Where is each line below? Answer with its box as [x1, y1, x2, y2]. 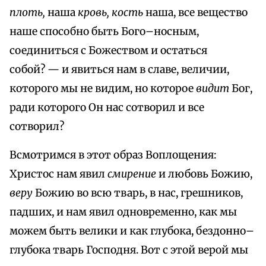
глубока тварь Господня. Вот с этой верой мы [9, 243, 248, 257]
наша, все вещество [143, 6, 248, 20]
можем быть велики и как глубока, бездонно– [9, 224, 254, 238]
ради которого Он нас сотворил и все [9, 101, 204, 115]
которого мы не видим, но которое [9, 82, 196, 96]
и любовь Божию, [156, 167, 252, 181]
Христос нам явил [9, 167, 107, 181]
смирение [107, 167, 156, 181]
